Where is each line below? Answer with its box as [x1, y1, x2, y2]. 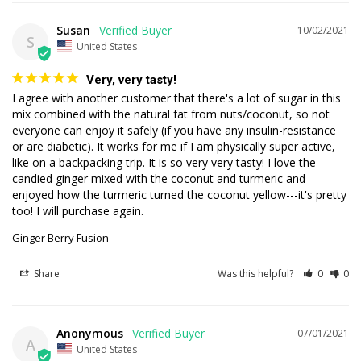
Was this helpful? [218, 266, 297, 280]
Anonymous [56, 325, 123, 341]
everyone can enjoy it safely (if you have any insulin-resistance [12, 122, 336, 138]
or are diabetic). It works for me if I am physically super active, [12, 138, 335, 154]
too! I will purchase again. [12, 202, 143, 218]
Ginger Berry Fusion [12, 230, 109, 245]
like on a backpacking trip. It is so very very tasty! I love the [12, 154, 316, 170]
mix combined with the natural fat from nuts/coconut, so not [12, 106, 330, 122]
